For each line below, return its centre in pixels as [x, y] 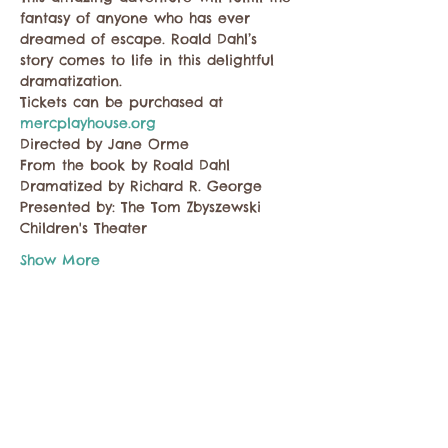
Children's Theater [83, 228]
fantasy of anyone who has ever [138, 18]
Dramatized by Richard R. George [141, 186]
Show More [60, 260]
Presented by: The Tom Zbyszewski [143, 207]
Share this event [73, 371]
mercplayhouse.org [88, 123]
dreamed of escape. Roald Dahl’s [141, 39]
